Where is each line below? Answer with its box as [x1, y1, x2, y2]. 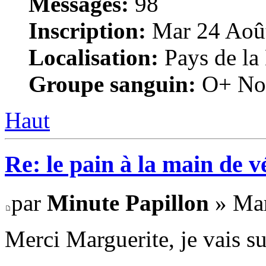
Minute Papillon [47, 190, 209, 216]
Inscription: [28, 17, 146, 43]
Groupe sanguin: [28, 71, 196, 97]
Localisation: [28, 44, 159, 70]
